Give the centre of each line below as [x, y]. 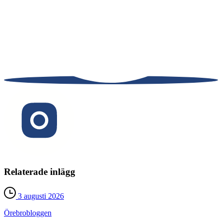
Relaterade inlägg [40, 172]
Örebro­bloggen [28, 213]
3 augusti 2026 [40, 196]
